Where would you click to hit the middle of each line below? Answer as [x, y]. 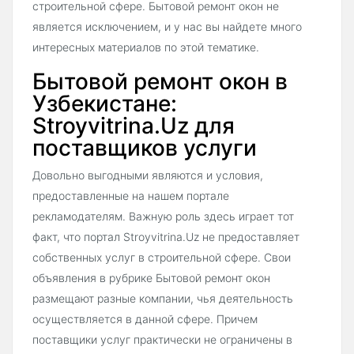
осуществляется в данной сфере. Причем [145, 318]
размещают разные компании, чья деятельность [163, 298]
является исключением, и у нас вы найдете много [167, 26]
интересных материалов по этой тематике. [146, 47]
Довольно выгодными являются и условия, [148, 175]
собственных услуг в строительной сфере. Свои [162, 257]
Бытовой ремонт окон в [160, 81]
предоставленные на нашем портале [131, 195]
